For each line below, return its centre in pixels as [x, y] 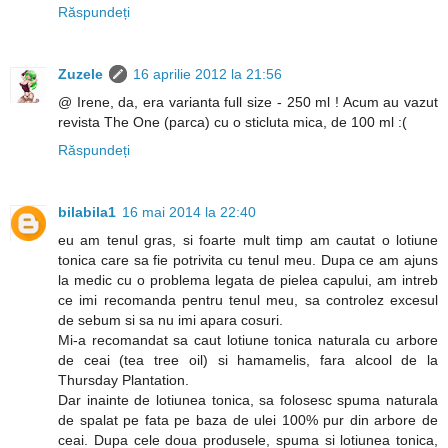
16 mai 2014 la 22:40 [189, 211]
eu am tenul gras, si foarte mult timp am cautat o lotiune [248, 239]
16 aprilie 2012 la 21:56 [207, 73]
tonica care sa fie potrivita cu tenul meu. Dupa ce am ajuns [248, 259]
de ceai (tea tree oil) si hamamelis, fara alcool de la [248, 359]
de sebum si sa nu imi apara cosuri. [170, 319]
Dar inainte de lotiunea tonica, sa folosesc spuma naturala [248, 399]
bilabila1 [87, 211]
